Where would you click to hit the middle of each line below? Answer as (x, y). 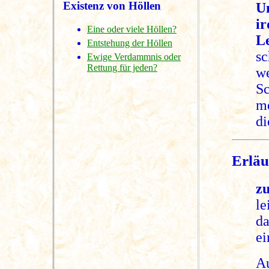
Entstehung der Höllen (130, 43)
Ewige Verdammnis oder (134, 57)
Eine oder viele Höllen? (132, 29)
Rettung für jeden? (122, 68)
